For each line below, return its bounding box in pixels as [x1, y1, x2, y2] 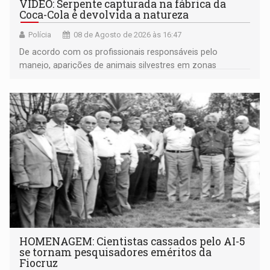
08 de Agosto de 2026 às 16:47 [74, 30, 182, 40]
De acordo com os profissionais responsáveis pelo [19, 47, 218, 57]
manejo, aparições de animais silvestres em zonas [19, 60, 217, 71]
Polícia [28, 30, 52, 40]
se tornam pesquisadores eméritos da [19, 245, 212, 260]
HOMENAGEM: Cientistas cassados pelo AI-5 [19, 234, 246, 249]
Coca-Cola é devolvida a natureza [19, 8, 189, 22]
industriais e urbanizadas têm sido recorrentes [19, 74, 204, 84]
